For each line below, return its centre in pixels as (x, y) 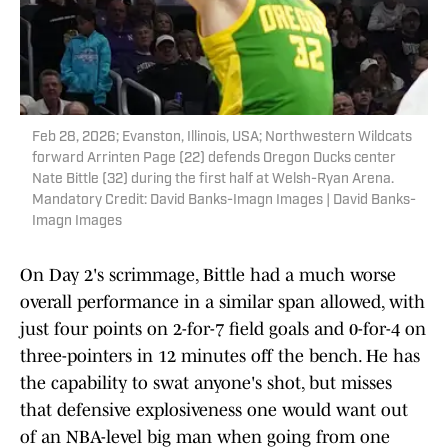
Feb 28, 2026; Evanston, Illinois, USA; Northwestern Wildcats (222, 138)
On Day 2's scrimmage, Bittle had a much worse (208, 275)
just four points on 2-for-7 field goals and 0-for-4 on (223, 329)
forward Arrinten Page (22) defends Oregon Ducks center (214, 159)
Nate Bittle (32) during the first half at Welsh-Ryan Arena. (213, 180)
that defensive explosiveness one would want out (214, 410)
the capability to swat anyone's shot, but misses (206, 383)
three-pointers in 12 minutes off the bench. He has (220, 356)
